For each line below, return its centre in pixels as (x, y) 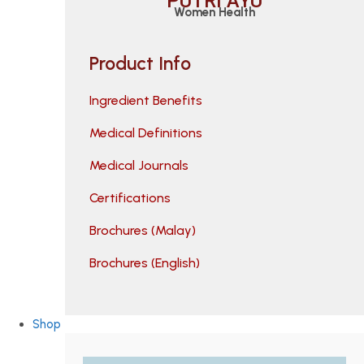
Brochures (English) (144, 262)
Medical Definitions (145, 132)
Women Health (214, 13)
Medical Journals (139, 165)
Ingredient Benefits (145, 100)
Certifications (130, 197)
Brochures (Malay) (142, 230)
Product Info (140, 63)
